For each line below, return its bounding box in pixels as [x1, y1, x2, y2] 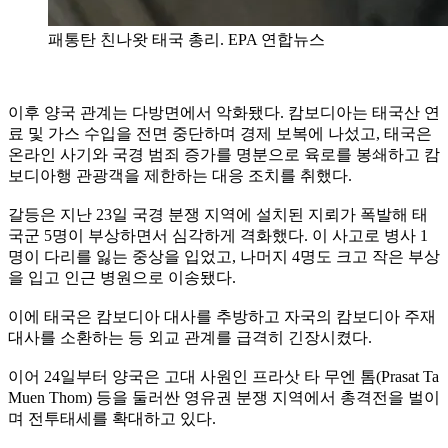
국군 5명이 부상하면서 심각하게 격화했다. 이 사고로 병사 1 [8, 226, 428, 244]
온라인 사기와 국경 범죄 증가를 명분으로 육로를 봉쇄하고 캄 [8, 145, 440, 163]
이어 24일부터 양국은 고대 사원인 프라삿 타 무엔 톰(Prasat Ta [8, 367, 439, 385]
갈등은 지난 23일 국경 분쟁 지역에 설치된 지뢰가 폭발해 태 [8, 205, 428, 223]
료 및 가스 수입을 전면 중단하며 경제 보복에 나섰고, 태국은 [8, 124, 432, 142]
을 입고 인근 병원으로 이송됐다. [8, 268, 236, 286]
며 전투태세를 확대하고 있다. [8, 409, 216, 427]
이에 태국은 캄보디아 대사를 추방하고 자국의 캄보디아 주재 [8, 307, 436, 325]
